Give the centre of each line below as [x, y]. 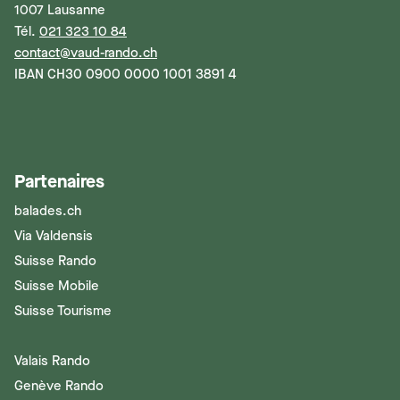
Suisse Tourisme [63, 311]
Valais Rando [52, 361]
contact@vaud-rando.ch [86, 53]
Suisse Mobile [57, 286]
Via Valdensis [54, 236]
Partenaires [59, 182]
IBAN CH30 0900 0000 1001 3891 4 [125, 75]
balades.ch [48, 211]
